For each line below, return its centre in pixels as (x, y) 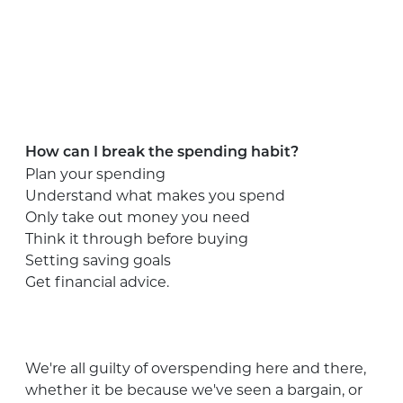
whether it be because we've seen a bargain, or (194, 390)
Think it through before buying (137, 238)
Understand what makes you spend (155, 195)
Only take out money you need (138, 217)
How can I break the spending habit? (162, 152)
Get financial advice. (97, 282)
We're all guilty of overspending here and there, (196, 368)
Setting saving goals (98, 260)
